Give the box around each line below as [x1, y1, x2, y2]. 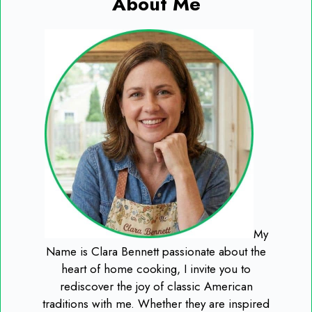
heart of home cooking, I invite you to [61, 260, 251, 277]
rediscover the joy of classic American [59, 277, 253, 295]
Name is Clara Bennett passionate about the [46, 242, 266, 260]
